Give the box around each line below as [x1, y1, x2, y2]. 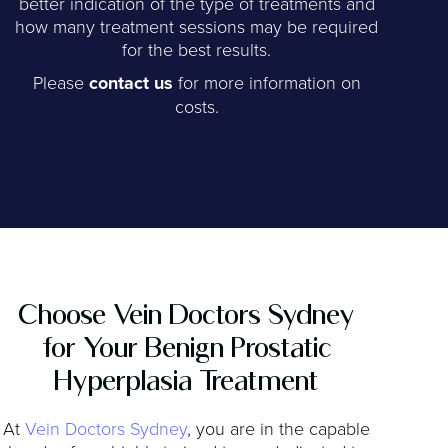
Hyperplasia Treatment [54, 362, 320, 397]
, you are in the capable [187, 415, 371, 440]
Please [32, 69, 89, 94]
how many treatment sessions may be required [15, 13, 379, 38]
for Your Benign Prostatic [41, 329, 332, 364]
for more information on [172, 69, 361, 94]
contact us [88, 69, 173, 96]
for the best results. [122, 36, 272, 61]
